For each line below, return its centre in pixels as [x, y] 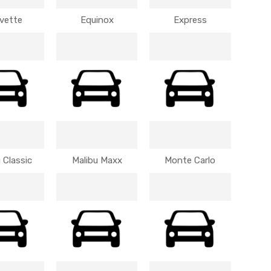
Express [190, 20]
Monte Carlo [190, 160]
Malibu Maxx [97, 160]
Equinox [97, 20]
